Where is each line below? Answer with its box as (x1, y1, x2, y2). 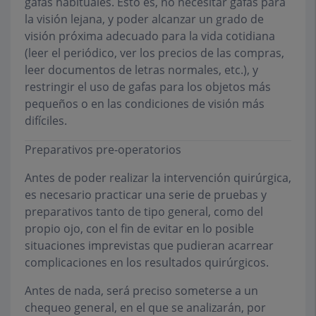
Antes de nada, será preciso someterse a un (25, 283, 258, 299)
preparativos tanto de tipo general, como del (25, 204, 263, 220)
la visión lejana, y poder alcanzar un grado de (25, 11, 264, 28)
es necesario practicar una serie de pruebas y (25, 187, 267, 203)
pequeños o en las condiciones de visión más (25, 96, 265, 112)
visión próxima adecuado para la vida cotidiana (25, 28, 275, 44)
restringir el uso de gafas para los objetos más (25, 79, 271, 95)
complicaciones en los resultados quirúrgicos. (25, 255, 269, 271)
